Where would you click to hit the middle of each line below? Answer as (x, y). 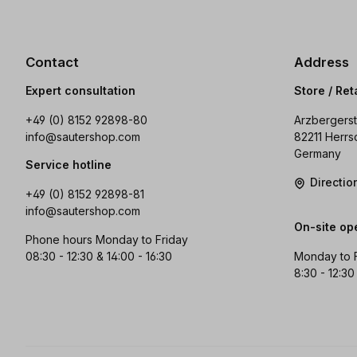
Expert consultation (80, 91)
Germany (317, 154)
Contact (52, 62)
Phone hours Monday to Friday (107, 240)
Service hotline (69, 165)
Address (321, 62)
